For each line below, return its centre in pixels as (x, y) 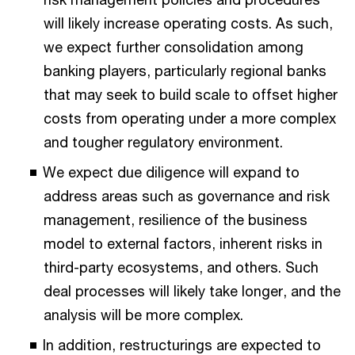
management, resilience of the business (176, 219)
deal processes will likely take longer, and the (192, 290)
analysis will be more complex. (143, 314)
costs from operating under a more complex (190, 118)
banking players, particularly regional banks (185, 70)
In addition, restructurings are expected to (182, 344)
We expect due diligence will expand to (171, 172)
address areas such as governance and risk (187, 195)
